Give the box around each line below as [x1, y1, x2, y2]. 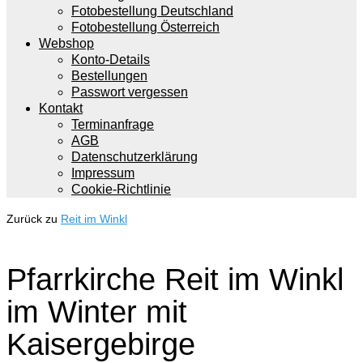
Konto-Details [71, 53, 150, 66]
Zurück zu [6, 212, 61, 225]
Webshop [39, 36, 94, 50]
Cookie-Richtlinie [71, 182, 171, 196]
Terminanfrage [71, 117, 154, 131]
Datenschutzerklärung [71, 150, 198, 164]
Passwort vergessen [71, 85, 188, 99]
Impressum [71, 166, 135, 180]
